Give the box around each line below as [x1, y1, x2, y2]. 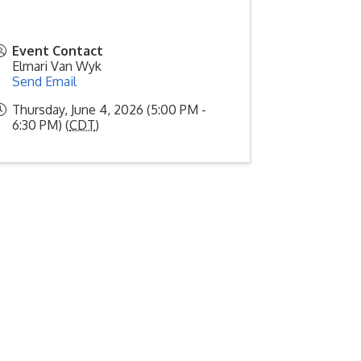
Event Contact [12, 43, 104, 59]
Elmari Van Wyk [12, 58, 102, 74]
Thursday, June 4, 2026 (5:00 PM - [12, 102, 207, 118]
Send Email [12, 73, 77, 89]
